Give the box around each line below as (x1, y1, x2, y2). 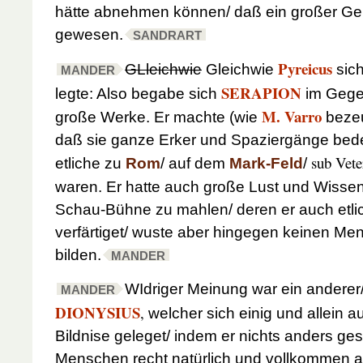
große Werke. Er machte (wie (55, 108, 262, 126)
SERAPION (221, 81, 301, 104)
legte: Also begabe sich (55, 84, 221, 102)
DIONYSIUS (55, 301, 140, 323)
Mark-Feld (229, 154, 303, 172)
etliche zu (55, 154, 126, 172)
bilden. (55, 246, 101, 263)
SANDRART (133, 28, 202, 42)
